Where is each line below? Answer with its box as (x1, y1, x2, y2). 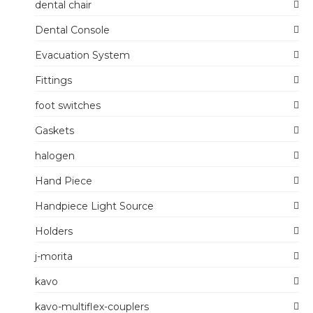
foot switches (35, 99, 101, 112)
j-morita (35, 250, 73, 263)
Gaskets (35, 124, 74, 137)
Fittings (35, 74, 72, 87)
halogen (35, 150, 75, 162)
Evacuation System (35, 49, 130, 61)
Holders (35, 225, 73, 238)
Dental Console (35, 24, 110, 36)
